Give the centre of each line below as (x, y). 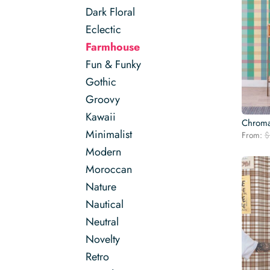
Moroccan (109, 169)
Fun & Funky (113, 64)
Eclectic (103, 30)
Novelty (103, 239)
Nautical (105, 204)
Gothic (101, 82)
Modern (103, 152)
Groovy (103, 99)
